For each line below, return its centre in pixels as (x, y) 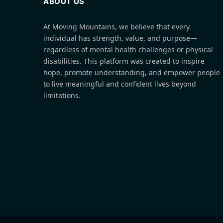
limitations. (62, 96)
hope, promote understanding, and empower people (132, 73)
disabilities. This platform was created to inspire (124, 61)
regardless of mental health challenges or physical (128, 50)
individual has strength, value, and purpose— (120, 38)
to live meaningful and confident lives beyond (120, 84)
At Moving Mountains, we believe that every (116, 27)
